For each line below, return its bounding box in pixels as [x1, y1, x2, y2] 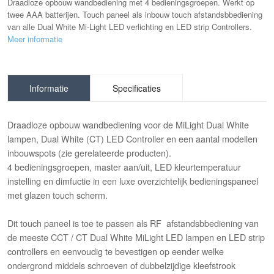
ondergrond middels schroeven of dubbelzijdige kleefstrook [7, 259, 236, 272]
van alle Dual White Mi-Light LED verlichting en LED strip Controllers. [7, 21, 253, 33]
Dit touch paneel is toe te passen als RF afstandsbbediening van [7, 217, 259, 230]
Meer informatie [7, 33, 63, 45]
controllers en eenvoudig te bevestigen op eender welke [7, 245, 224, 258]
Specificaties [113, 82, 161, 95]
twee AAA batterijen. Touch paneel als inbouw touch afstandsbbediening [7, 9, 263, 21]
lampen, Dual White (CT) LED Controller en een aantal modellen [7, 132, 258, 146]
